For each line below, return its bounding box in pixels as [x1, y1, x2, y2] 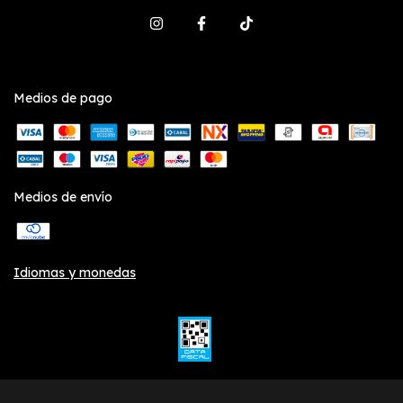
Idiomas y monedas [13, 264, 136, 281]
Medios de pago [13, 89, 112, 106]
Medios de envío [13, 188, 112, 205]
